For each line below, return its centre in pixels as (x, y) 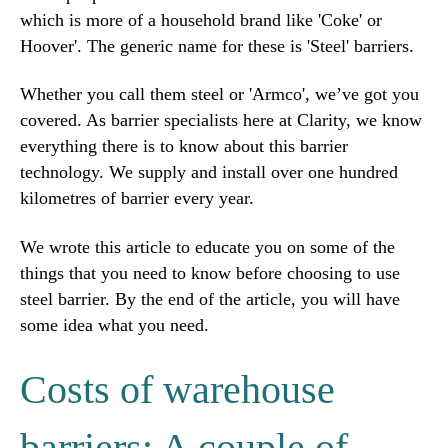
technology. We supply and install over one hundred (209, 172)
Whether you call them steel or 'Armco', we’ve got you (219, 94)
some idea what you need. (114, 324)
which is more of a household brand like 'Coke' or (201, 19)
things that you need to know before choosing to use (210, 272)
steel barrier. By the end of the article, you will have (210, 298)
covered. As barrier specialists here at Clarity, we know (221, 120)
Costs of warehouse (177, 390)
